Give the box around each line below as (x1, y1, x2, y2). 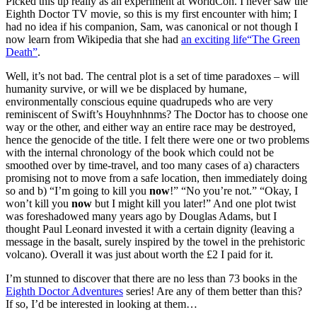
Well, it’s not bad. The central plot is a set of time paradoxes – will (6, 70, 299, 83)
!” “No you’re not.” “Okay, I (170, 185, 298, 197)
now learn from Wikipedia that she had (6, 33, 181, 46)
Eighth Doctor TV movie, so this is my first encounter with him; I (6, 8, 297, 21)
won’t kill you (6, 197, 71, 210)
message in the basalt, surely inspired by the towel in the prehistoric (6, 236, 305, 248)
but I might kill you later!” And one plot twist (92, 197, 296, 210)
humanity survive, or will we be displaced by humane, (6, 83, 247, 96)
